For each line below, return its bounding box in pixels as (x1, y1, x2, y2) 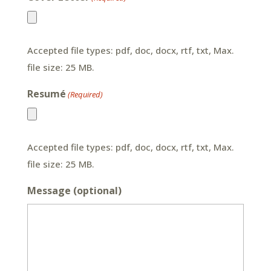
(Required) (68, 89, 103, 100)
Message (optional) (27, 184, 122, 197)
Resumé (27, 87, 66, 100)
